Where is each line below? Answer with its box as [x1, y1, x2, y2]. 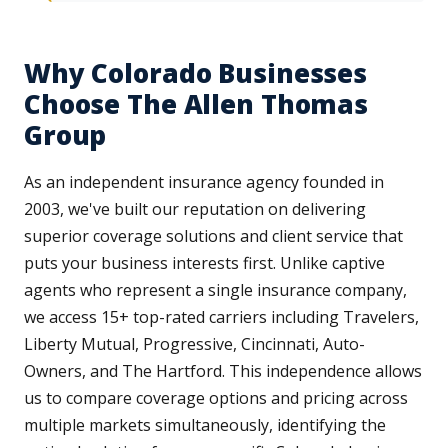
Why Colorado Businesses [24, 55, 368, 92]
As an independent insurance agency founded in [24, 171, 384, 194]
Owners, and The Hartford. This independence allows [24, 360, 422, 383]
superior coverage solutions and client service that [24, 225, 403, 248]
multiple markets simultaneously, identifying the [24, 414, 386, 437]
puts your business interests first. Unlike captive [24, 252, 385, 275]
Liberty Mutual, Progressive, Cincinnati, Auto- [24, 333, 365, 356]
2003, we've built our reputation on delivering [24, 198, 366, 221]
